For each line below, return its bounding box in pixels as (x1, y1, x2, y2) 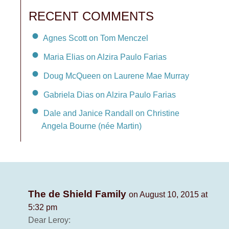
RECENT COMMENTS (29, 9, 154, 24)
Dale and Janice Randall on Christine (43, 109, 179, 118)
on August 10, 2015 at (129, 190, 208, 199)
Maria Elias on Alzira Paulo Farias (43, 52, 167, 61)
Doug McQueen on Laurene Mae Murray (43, 71, 189, 80)
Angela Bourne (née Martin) (41, 122, 142, 131)
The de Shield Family (28, 189, 129, 200)
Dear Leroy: (28, 216, 71, 225)
